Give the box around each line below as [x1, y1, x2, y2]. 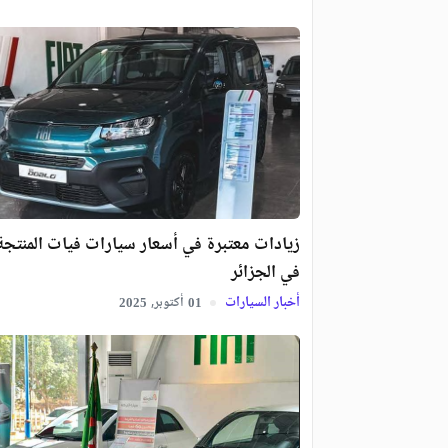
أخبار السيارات [221, 291, 300, 316]
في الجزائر [230, 258, 300, 289]
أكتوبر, [150, 292, 184, 315]
